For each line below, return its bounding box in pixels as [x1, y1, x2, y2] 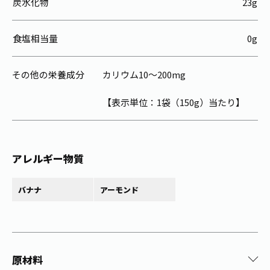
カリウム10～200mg [102, 68, 186, 81]
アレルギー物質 [12, 151, 84, 166]
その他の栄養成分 [12, 68, 84, 81]
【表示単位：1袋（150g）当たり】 [102, 96, 245, 109]
